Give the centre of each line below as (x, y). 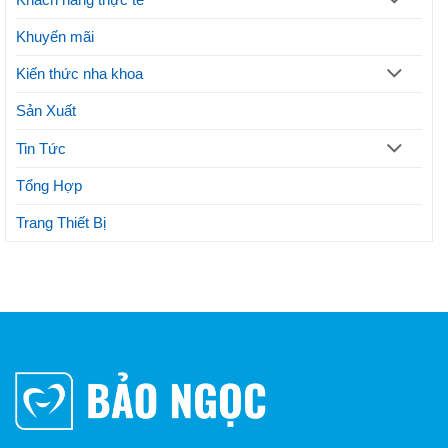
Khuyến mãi (55, 37)
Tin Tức (41, 148)
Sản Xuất (46, 111)
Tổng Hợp (49, 185)
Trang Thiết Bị (61, 222)
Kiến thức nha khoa (79, 74)
